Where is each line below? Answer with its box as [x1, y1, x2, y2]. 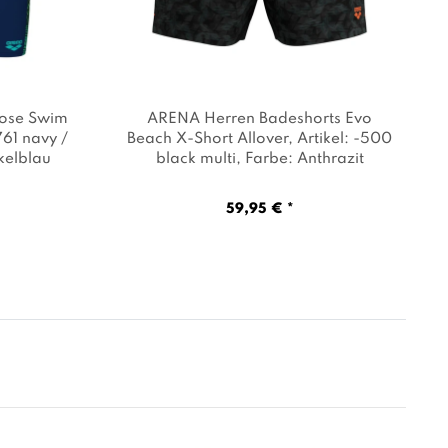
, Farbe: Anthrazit [235, 150, 364, 167]
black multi [155, 150, 236, 167]
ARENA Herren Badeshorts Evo [147, 110, 373, 127]
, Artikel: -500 [288, 130, 393, 147]
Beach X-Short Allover [127, 130, 289, 147]
